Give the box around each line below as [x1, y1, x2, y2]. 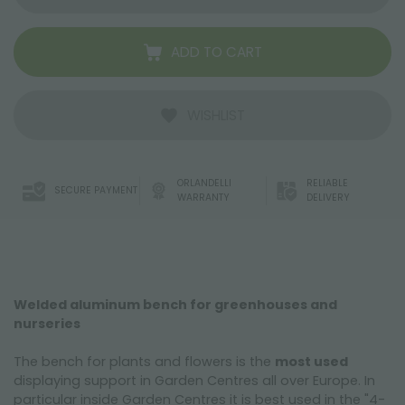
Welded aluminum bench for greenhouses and [14, 296, 337, 314]
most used [275, 353, 348, 371]
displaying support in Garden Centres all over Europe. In [14, 372, 375, 390]
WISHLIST [187, 106, 245, 125]
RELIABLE [306, 176, 348, 190]
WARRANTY [176, 191, 230, 204]
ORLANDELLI [176, 176, 231, 190]
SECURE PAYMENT [54, 184, 137, 197]
